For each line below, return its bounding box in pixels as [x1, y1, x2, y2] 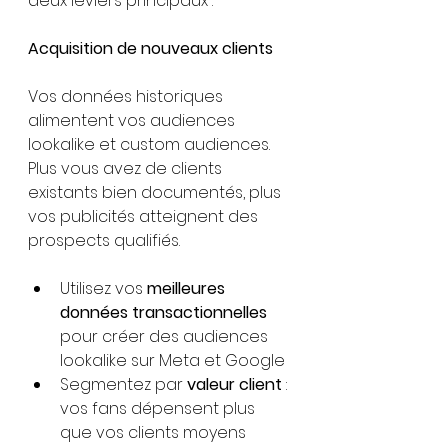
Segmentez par [60, 373, 187, 396]
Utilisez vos [60, 277, 147, 300]
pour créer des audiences [60, 325, 272, 348]
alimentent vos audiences [28, 109, 239, 132]
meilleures [147, 277, 229, 300]
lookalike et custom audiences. [28, 133, 274, 156]
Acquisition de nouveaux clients [28, 37, 273, 60]
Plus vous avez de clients [28, 157, 226, 180]
